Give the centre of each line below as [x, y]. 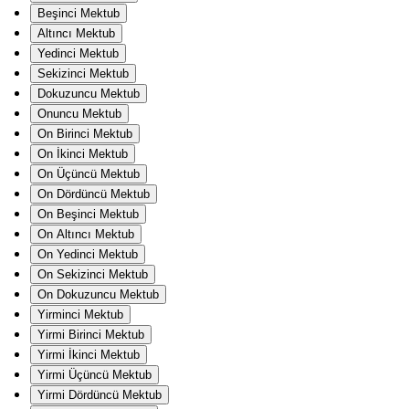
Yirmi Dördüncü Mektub [100, 394]
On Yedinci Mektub [88, 254]
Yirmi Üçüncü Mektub [94, 374]
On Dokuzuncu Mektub [98, 294]
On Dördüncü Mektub [94, 194]
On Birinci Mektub [85, 133]
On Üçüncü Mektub [89, 173]
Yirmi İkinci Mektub [89, 354]
